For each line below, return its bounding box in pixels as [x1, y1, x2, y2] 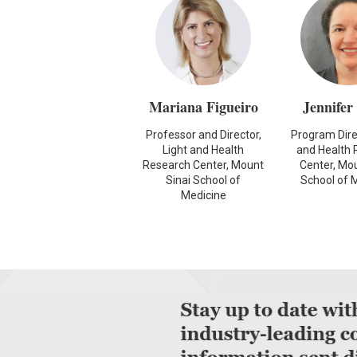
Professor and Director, [145, 127, 261, 141]
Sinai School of [166, 173, 241, 186]
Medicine [180, 188, 226, 202]
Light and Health [163, 143, 245, 156]
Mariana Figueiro [148, 96, 258, 117]
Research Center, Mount [143, 158, 265, 171]
